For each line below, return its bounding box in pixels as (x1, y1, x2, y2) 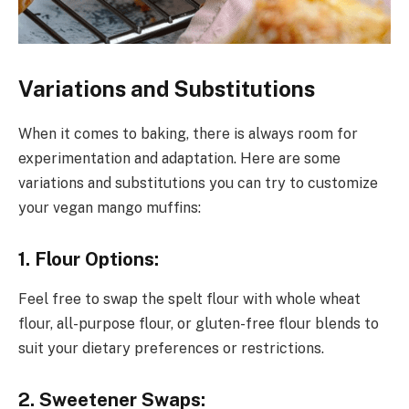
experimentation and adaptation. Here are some (18, 150, 341, 168)
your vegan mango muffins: (18, 199, 201, 217)
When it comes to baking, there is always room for (18, 125, 358, 143)
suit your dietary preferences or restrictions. (18, 340, 324, 358)
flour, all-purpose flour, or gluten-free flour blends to (18, 315, 379, 333)
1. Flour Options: (18, 247, 159, 270)
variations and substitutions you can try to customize (18, 174, 378, 193)
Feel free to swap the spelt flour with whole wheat (18, 290, 361, 309)
